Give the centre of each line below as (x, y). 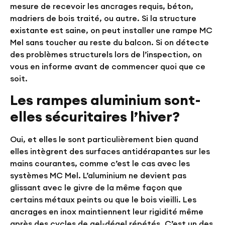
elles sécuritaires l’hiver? (95, 116)
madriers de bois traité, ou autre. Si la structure (103, 18)
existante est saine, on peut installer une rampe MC (111, 30)
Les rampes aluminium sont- (105, 100)
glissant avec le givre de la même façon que (96, 187)
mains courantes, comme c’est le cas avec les (100, 163)
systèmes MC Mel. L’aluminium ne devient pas (98, 175)
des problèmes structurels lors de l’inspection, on (106, 54)
